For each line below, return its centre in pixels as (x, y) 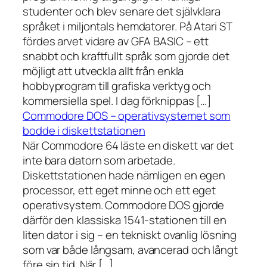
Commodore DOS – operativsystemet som (127, 116)
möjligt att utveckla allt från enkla (103, 71)
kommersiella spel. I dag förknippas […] (117, 101)
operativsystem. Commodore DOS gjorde (124, 205)
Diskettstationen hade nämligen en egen (124, 176)
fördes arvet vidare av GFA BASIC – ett (116, 41)
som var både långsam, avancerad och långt (130, 250)
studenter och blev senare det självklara (122, 12)
